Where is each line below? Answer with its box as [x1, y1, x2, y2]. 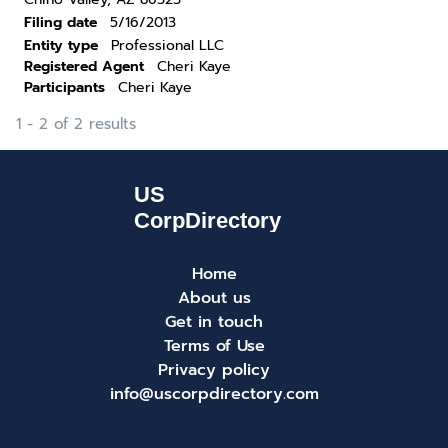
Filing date [24, 12, 97, 33]
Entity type [24, 35, 98, 56]
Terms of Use [163, 334, 265, 358]
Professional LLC [111, 35, 224, 56]
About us [177, 286, 251, 310]
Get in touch [165, 310, 263, 334]
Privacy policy [158, 358, 270, 382]
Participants [24, 77, 105, 98]
